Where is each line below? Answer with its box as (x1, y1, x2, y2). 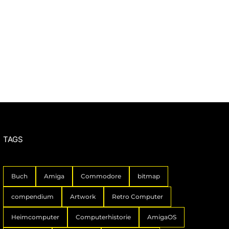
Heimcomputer (11, 213, 59, 221)
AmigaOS (147, 213, 176, 221)
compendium (11, 192, 54, 200)
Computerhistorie (75, 213, 131, 221)
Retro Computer (111, 192, 163, 200)
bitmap (137, 172, 160, 180)
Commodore (80, 172, 121, 180)
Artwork (70, 192, 96, 200)
